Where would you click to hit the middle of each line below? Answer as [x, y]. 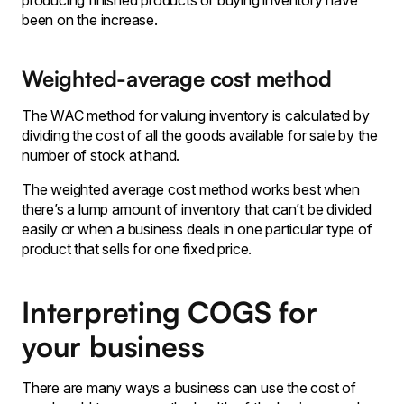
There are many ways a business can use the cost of [189, 388]
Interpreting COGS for [170, 312]
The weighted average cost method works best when [191, 189]
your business [113, 346]
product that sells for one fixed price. [137, 249]
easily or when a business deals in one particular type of [197, 229]
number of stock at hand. [101, 155]
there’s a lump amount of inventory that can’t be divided [197, 209]
